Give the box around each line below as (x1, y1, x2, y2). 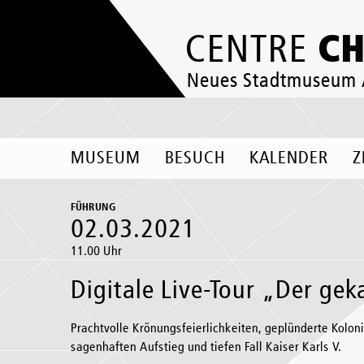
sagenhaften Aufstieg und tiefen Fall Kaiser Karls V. (71, 341, 341, 354)
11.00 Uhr (71, 245, 122, 258)
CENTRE (185, 32, 318, 70)
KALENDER (249, 149, 328, 167)
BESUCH (165, 149, 225, 167)
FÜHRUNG (71, 202, 116, 213)
